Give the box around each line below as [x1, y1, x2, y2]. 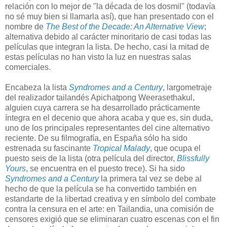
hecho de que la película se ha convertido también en [5, 184, 197, 193]
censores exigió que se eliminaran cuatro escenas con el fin [5, 214, 219, 223]
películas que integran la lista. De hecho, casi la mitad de [5, 42, 209, 51]
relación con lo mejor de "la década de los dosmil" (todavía [5, 2, 215, 11]
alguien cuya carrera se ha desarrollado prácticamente [5, 103, 200, 112]
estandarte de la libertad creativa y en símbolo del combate [5, 194, 216, 203]
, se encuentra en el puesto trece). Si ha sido [26, 164, 185, 173]
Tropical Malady [93, 143, 150, 153]
